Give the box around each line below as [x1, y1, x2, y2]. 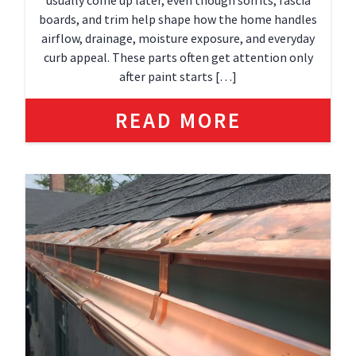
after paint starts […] [119, 68, 237, 84]
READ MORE [114, 106, 242, 133]
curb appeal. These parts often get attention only [43, 49, 313, 65]
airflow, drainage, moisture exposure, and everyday [41, 30, 315, 46]
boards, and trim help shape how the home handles [39, 11, 317, 27]
